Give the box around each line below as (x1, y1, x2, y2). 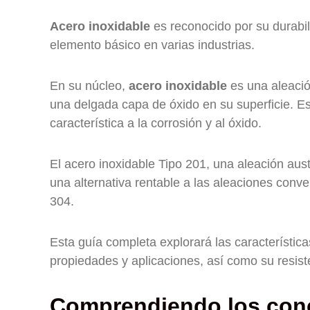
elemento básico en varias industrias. (50, 38, 255, 52)
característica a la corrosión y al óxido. (50, 116, 262, 130)
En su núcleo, (50, 79, 129, 93)
